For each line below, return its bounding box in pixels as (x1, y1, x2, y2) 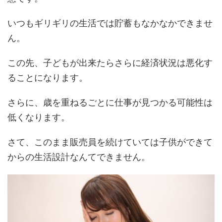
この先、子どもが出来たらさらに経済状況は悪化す (7, 57, 213, 68)
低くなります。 (7, 112, 70, 123)
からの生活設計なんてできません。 (7, 152, 150, 163)
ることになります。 (7, 72, 88, 83)
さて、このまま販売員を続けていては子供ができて (7, 137, 213, 148)
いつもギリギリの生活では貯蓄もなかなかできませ (7, 18, 213, 29)
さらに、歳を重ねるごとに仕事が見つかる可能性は (7, 97, 213, 108)
